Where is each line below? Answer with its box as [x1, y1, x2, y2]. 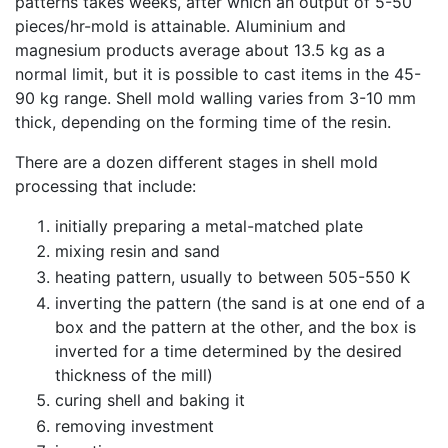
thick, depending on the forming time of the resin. [15, 111, 391, 132]
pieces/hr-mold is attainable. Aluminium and [15, 15, 346, 36]
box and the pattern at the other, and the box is [55, 316, 416, 337]
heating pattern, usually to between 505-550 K [55, 266, 410, 287]
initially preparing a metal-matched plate [55, 215, 363, 236]
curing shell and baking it [55, 390, 245, 411]
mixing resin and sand [55, 241, 220, 262]
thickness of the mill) [55, 364, 213, 385]
